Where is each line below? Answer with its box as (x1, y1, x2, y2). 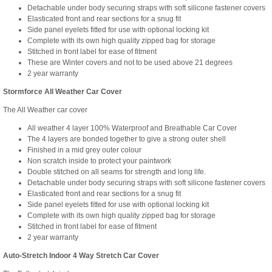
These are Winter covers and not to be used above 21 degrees (27, 58, 233, 67)
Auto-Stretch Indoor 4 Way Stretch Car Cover (3, 251, 159, 260)
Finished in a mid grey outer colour (27, 146, 141, 154)
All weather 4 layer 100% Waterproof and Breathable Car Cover (27, 124, 237, 132)
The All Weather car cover (3, 106, 87, 114)
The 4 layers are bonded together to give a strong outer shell (27, 135, 226, 143)
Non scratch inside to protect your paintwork (27, 157, 171, 165)
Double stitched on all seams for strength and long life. (27, 168, 206, 176)
